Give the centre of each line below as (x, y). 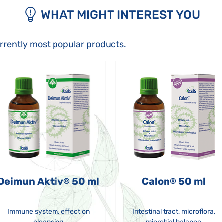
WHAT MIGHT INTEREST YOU (120, 15)
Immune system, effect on (48, 211)
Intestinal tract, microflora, (173, 211)
